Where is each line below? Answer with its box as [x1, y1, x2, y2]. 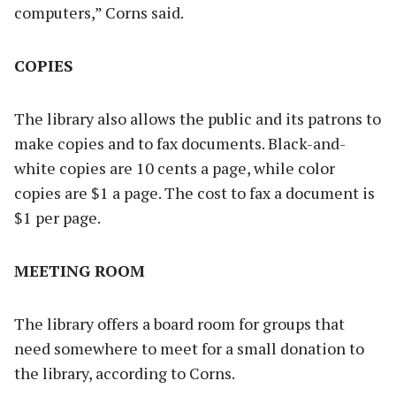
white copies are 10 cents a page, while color [14, 157, 335, 179]
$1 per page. [14, 207, 101, 229]
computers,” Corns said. [14, 2, 184, 24]
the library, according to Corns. [14, 362, 235, 385]
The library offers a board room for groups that [14, 313, 345, 335]
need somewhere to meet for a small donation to [14, 338, 364, 360]
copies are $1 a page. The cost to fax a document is [14, 182, 375, 204]
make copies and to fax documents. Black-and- [14, 133, 346, 155]
